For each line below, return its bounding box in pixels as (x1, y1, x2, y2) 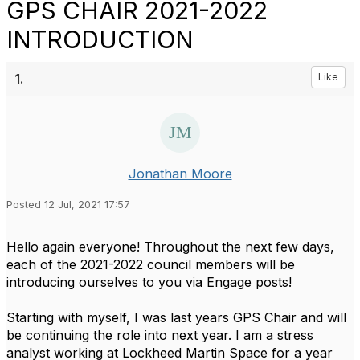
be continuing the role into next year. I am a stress (6, 327, 313, 343)
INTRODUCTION (6, 25, 194, 54)
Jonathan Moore (128, 166, 232, 182)
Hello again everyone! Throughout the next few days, (6, 239, 334, 255)
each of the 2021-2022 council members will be (6, 256, 295, 272)
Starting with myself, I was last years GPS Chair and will (6, 309, 346, 325)
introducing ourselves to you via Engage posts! (6, 274, 292, 290)
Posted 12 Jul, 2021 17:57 (6, 198, 130, 211)
